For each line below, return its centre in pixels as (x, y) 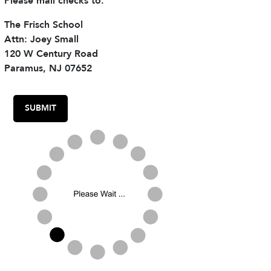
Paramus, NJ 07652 (48, 69)
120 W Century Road (51, 55)
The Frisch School (44, 26)
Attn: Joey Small (41, 40)
